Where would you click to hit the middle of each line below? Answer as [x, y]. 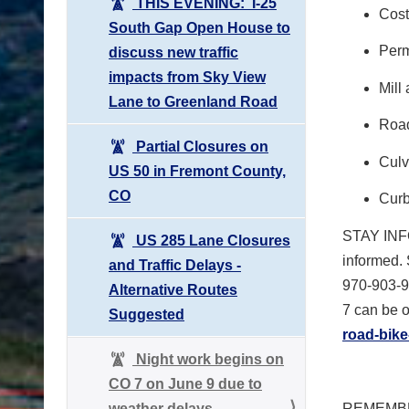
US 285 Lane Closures [211, 240]
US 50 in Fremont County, [197, 171]
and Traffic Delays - [175, 265]
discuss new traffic [173, 52]
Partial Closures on [200, 146]
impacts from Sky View [187, 77]
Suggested [147, 314]
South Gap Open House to [199, 27]
